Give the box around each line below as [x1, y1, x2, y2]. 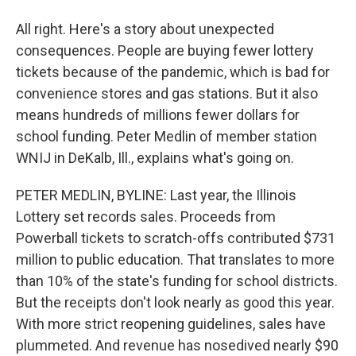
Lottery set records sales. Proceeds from [16, 208, 276, 225]
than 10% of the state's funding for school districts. [16, 273, 338, 289]
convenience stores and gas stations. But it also [16, 85, 318, 102]
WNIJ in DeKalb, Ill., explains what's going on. [16, 149, 294, 166]
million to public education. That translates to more [16, 251, 335, 268]
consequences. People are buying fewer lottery [16, 42, 314, 59]
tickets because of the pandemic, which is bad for [16, 64, 330, 80]
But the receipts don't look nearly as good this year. [16, 294, 335, 311]
